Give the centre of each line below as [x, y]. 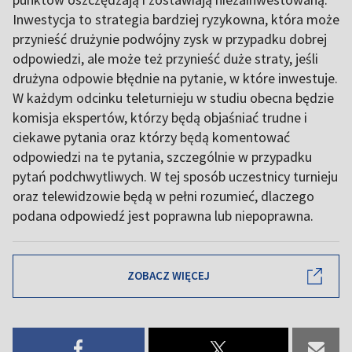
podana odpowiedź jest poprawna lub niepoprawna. [163, 215]
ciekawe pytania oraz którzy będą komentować [151, 137]
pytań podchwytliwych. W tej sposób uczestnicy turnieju [175, 176]
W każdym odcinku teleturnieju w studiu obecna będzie [173, 97]
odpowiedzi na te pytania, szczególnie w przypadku [162, 156]
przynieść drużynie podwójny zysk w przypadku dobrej [170, 38]
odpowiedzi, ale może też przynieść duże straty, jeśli [165, 58]
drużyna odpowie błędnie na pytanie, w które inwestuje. [175, 78]
